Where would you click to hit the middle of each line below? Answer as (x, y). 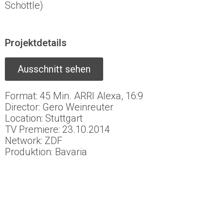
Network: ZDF (34, 140)
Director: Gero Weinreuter (59, 107)
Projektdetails (36, 43)
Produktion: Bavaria (46, 152)
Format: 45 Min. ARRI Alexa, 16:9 (74, 96)
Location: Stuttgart (44, 118)
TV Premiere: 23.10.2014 (57, 129)
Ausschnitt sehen (54, 69)
